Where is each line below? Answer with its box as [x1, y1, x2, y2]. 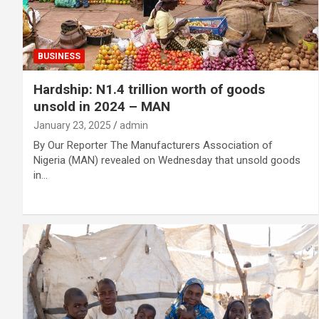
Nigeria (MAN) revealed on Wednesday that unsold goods [33, 153, 300, 167]
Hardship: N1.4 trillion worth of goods [33, 80, 265, 98]
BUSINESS [38, 51, 80, 61]
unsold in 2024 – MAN [33, 98, 170, 115]
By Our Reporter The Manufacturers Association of [33, 138, 273, 152]
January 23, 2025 [33, 119, 111, 131]
